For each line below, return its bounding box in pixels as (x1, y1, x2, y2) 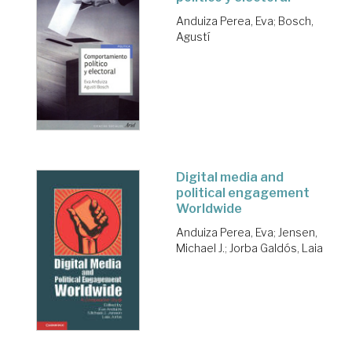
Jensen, (278, 225, 317, 240)
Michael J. (176, 241, 225, 255)
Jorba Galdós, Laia (229, 241, 323, 255)
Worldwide (176, 201, 242, 217)
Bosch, (278, 14, 313, 27)
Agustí (176, 30, 210, 43)
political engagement (176, 185, 310, 201)
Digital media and (176, 170, 284, 185)
